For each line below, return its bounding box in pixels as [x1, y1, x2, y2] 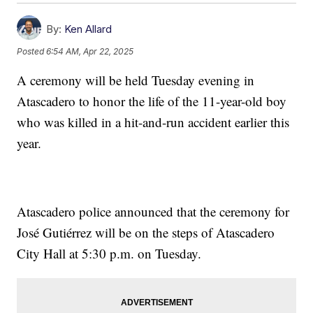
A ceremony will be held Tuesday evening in [17, 71, 255, 89]
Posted [17, 45, 47, 57]
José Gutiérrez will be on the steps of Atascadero [17, 224, 275, 242]
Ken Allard [64, 22, 112, 36]
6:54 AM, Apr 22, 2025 [46, 45, 134, 57]
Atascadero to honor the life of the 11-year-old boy [17, 92, 287, 110]
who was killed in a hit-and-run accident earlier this [17, 113, 290, 131]
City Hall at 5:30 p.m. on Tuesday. [17, 245, 202, 263]
